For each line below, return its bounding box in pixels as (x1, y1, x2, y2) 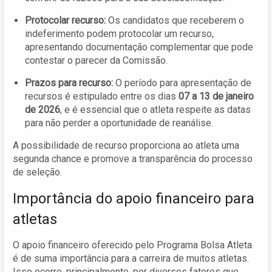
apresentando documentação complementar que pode (25, 41, 253, 53)
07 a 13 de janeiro (178, 90, 254, 102)
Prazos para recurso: (25, 76, 113, 89)
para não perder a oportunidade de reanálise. (25, 117, 213, 129)
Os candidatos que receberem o (106, 14, 244, 26)
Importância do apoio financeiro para (13, 189, 254, 207)
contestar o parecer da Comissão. (25, 54, 168, 66)
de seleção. (13, 166, 62, 178)
